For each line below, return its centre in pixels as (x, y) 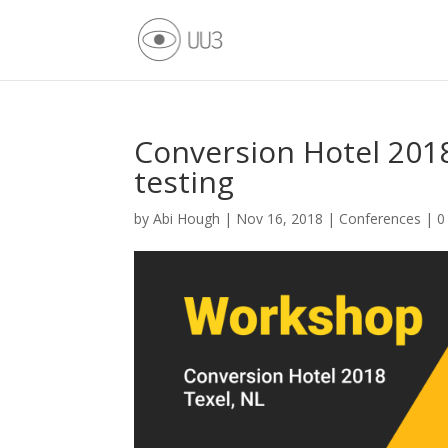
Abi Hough (187, 218)
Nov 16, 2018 (280, 218)
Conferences (380, 218)
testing (184, 181)
